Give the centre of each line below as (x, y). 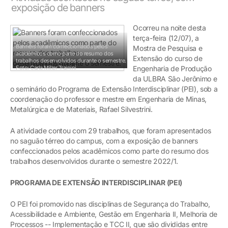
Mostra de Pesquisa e (168, 48)
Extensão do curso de (168, 58)
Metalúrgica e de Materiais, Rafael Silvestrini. (81, 109)
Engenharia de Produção (172, 68)
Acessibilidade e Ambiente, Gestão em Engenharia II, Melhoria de (114, 214)
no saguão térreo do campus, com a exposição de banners (104, 140)
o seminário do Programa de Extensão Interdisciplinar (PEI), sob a (114, 89)
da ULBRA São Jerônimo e (175, 78)
